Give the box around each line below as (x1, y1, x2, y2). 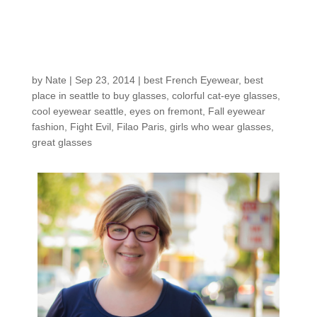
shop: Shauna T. (31, 49, 202, 72)
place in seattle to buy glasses (31, 89, 166, 101)
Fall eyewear (207, 105, 265, 117)
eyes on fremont (129, 105, 202, 117)
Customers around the (31, 26, 279, 50)
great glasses (31, 136, 92, 148)
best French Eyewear (143, 74, 238, 86)
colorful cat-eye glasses (171, 89, 277, 101)
